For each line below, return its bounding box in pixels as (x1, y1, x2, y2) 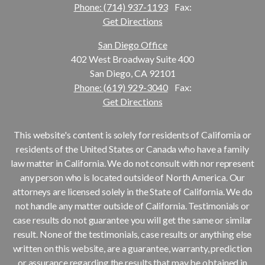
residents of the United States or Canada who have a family (16, 143, 249, 154)
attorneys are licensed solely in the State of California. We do (12, 185, 253, 197)
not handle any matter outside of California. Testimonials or (15, 199, 250, 211)
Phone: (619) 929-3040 (73, 81, 168, 93)
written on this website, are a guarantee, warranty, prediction (12, 242, 253, 254)
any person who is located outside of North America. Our (20, 171, 245, 183)
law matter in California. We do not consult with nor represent (11, 157, 254, 169)
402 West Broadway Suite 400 (71, 53, 194, 64)
